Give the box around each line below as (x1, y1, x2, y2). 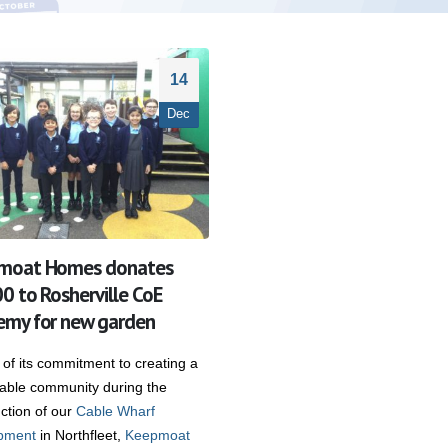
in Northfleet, (35, 427, 125, 444)
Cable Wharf (75, 403, 155, 420)
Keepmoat (124, 427, 190, 444)
